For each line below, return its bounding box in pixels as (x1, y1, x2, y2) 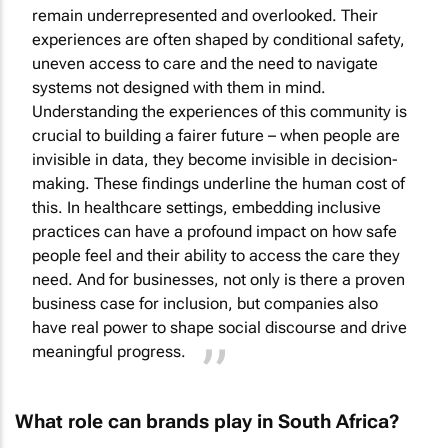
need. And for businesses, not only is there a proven (32, 269, 405, 289)
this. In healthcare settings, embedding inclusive (32, 197, 381, 217)
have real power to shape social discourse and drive (32, 317, 407, 337)
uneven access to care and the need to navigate (32, 53, 378, 73)
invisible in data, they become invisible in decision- (32, 149, 398, 169)
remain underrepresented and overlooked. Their (32, 5, 378, 25)
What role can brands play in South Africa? (15, 410, 400, 434)
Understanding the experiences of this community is (32, 101, 407, 121)
